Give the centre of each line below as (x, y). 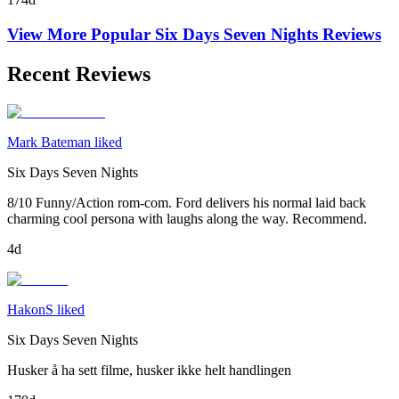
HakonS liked (46, 309)
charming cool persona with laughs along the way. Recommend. (187, 218)
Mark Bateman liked (65, 142)
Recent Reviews (79, 73)
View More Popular (81, 35)
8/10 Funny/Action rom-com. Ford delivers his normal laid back (187, 202)
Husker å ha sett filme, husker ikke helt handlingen (149, 370)
